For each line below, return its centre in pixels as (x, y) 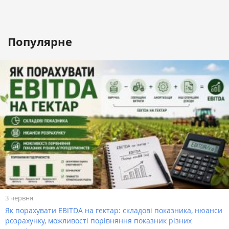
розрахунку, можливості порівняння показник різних (98, 220)
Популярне (40, 42)
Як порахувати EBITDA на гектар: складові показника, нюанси (114, 210)
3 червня (19, 198)
